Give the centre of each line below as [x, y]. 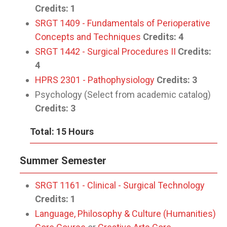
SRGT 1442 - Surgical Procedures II [105, 51]
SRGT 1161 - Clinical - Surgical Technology [120, 185]
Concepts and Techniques [88, 37]
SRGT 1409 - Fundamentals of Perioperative [123, 23]
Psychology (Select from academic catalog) [123, 94]
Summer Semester [63, 161]
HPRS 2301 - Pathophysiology [95, 80]
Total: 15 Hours [62, 131]
